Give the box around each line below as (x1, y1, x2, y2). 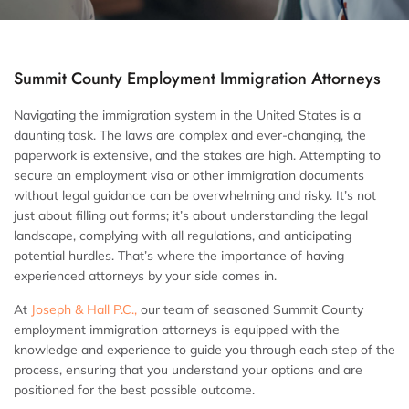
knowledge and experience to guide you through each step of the (14, 341, 395, 358)
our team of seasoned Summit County (137, 301, 363, 318)
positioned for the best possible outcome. (14, 382, 255, 398)
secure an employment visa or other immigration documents (14, 167, 364, 184)
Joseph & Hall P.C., (31, 301, 137, 318)
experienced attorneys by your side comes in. (14, 267, 280, 284)
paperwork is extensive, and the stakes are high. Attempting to (14, 147, 381, 163)
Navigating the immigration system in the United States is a (14, 107, 361, 123)
